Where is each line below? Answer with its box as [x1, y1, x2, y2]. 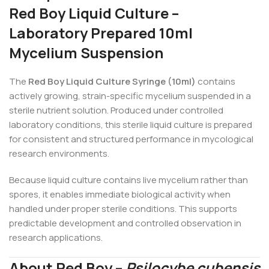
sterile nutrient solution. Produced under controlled [9, 104, 223, 117]
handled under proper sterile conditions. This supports [9, 202, 237, 216]
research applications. [9, 231, 103, 244]
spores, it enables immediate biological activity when [9, 188, 231, 201]
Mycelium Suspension [9, 43, 163, 63]
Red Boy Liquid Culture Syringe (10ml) [28, 75, 196, 88]
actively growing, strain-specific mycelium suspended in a [9, 89, 251, 103]
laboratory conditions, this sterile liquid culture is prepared [9, 118, 252, 131]
